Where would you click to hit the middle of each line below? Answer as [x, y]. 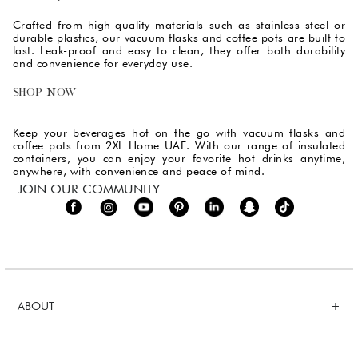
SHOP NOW [45, 93]
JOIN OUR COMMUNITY [89, 189]
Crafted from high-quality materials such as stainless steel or [179, 24]
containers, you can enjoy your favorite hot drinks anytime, [179, 158]
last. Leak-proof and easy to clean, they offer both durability [179, 50]
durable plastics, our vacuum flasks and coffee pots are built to [179, 37]
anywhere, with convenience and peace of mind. [139, 171]
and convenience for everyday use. [103, 63]
